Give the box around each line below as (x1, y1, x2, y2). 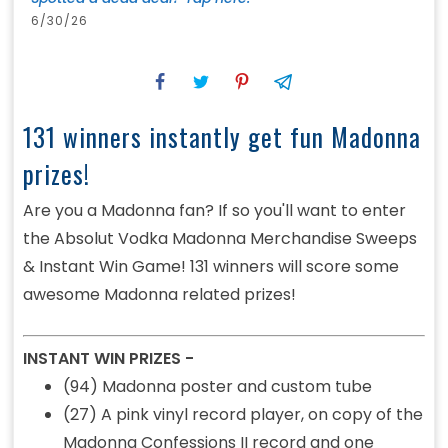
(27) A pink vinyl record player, (62, 403, 308, 427)
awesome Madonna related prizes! (22, 283, 296, 307)
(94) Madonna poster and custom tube (62, 375, 372, 399)
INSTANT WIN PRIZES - (22, 347, 194, 371)
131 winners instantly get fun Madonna (22, 118, 421, 156)
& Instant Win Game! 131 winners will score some (22, 255, 399, 279)
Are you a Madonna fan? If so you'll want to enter (22, 199, 406, 223)
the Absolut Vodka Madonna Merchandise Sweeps (22, 227, 417, 251)
